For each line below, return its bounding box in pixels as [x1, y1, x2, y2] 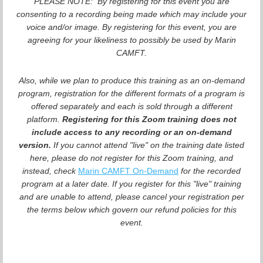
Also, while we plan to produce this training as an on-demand [18, 76, 245, 86]
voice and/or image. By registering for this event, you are [26, 22, 237, 32]
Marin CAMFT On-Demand [78, 166, 178, 176]
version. [19, 140, 51, 150]
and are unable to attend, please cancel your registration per [19, 192, 244, 202]
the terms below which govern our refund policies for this [26, 205, 237, 215]
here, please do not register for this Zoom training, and [30, 153, 233, 163]
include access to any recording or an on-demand [31, 127, 232, 137]
